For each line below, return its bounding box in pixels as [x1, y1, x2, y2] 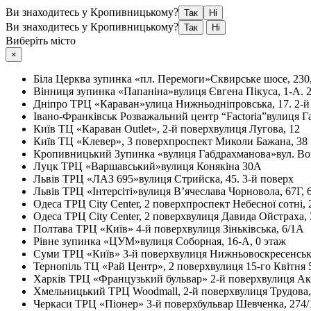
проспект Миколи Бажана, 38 [169, 135, 308, 147]
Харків [33, 273, 69, 285]
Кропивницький [33, 148, 115, 160]
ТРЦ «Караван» [70, 98, 145, 110]
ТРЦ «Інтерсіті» [62, 185, 138, 197]
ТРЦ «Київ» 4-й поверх [76, 223, 187, 235]
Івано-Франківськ [33, 110, 120, 122]
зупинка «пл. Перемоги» [93, 73, 210, 85]
